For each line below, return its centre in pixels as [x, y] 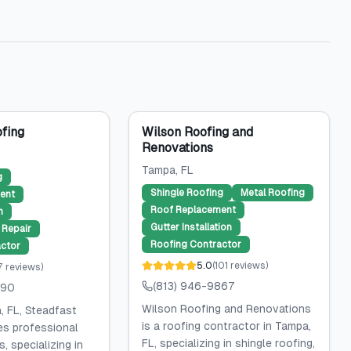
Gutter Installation [191, 227]
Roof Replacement [193, 210]
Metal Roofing [272, 193]
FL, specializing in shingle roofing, [228, 343]
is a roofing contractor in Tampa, [226, 326]
